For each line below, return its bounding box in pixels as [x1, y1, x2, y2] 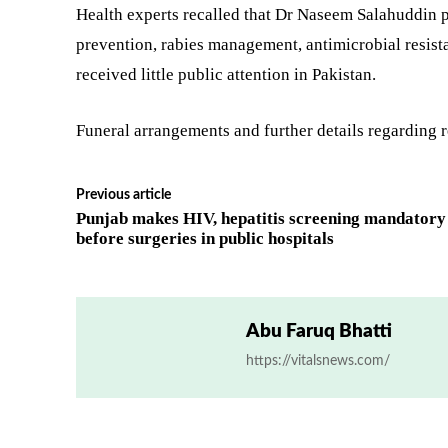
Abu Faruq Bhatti [246, 322, 392, 341]
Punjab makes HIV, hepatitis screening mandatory [76, 209, 446, 228]
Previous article [76, 188, 171, 202]
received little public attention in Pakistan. [76, 65, 376, 84]
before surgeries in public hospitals [76, 229, 334, 248]
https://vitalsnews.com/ [246, 354, 390, 368]
